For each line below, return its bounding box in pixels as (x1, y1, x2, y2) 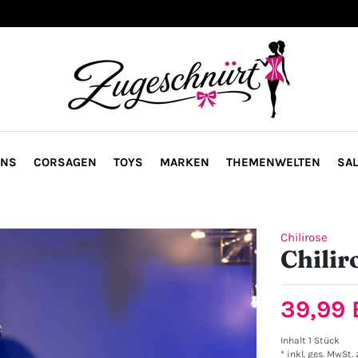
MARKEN (159, 155, 209, 169)
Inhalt (280, 335, 308, 346)
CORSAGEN (33, 155, 97, 169)
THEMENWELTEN (225, 155, 320, 169)
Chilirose (280, 230, 328, 245)
